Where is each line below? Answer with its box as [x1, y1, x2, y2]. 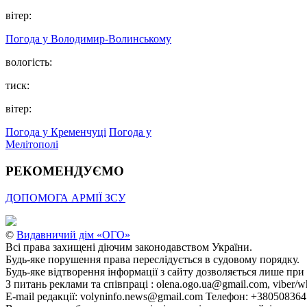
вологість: [5, 56, 52, 69]
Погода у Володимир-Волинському [5, 33, 171, 45]
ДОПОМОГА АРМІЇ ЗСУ [5, 191, 125, 204]
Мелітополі [5, 138, 58, 151]
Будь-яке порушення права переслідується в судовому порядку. [5, 253, 299, 265]
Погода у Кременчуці [5, 126, 106, 138]
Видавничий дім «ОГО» [16, 228, 130, 241]
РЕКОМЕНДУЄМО [5, 163, 124, 178]
